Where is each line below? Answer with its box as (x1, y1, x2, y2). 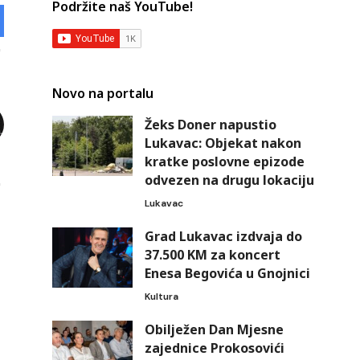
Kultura (144, 290, 178, 304)
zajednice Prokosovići (144, 339, 284, 358)
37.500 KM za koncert (144, 246, 280, 264)
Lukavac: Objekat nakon (144, 134, 301, 153)
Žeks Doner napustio (144, 116, 276, 134)
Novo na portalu (51, 84, 153, 103)
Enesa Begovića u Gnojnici (144, 264, 310, 283)
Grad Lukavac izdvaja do (144, 227, 302, 246)
